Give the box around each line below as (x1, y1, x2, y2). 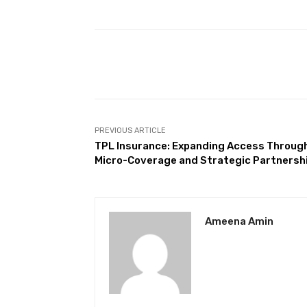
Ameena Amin (205, 215, 273, 228)
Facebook (212, 59, 250, 70)
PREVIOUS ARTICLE (95, 126, 166, 136)
